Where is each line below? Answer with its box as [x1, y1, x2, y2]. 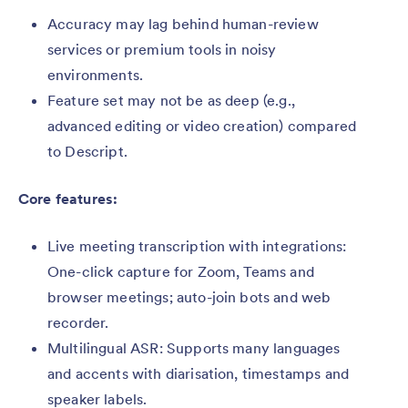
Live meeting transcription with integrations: [47, 236, 347, 255]
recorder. [47, 312, 109, 331]
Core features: [18, 189, 118, 208]
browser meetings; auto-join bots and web [47, 287, 331, 306]
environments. [47, 65, 144, 84]
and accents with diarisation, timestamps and [47, 363, 350, 382]
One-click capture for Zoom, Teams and [47, 261, 314, 280]
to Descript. [47, 141, 127, 160]
